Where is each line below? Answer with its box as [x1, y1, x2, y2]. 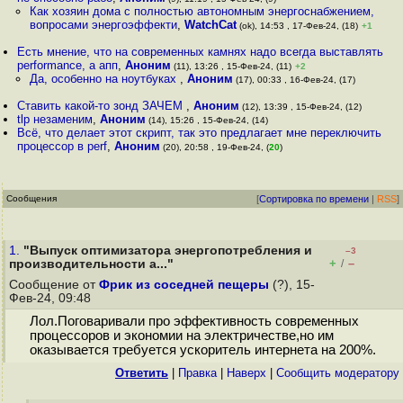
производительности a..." [9, 257, 174, 271]
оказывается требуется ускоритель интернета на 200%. [29, 343, 376, 358]
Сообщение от [9, 278, 99, 291]
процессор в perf [17, 139, 108, 153]
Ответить [115, 366, 168, 380]
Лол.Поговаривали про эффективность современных [29, 314, 359, 329]
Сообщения [6, 193, 57, 203]
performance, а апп [17, 58, 119, 72]
